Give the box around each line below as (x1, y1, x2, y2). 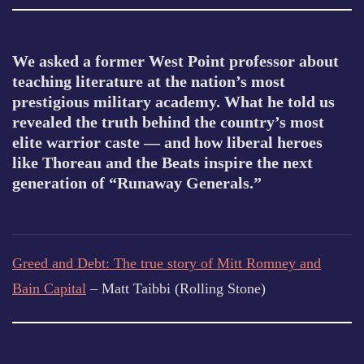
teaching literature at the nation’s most (12, 72, 285, 90)
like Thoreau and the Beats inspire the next (12, 154, 313, 171)
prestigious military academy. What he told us (12, 93, 335, 110)
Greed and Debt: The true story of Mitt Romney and (12, 255, 321, 271)
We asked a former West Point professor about (12, 52, 339, 70)
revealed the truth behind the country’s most (12, 113, 324, 131)
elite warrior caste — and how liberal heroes (12, 133, 323, 151)
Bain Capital (12, 280, 86, 297)
